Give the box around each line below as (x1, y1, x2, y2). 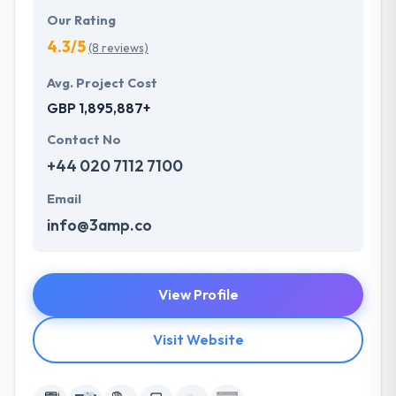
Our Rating (47, 12, 116, 29)
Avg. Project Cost (47, 75, 157, 92)
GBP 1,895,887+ (47, 99, 150, 118)
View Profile (157, 286, 239, 304)
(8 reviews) (88, 40, 148, 57)
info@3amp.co (47, 215, 152, 236)
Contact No (47, 132, 121, 148)
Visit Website (152, 331, 244, 349)
